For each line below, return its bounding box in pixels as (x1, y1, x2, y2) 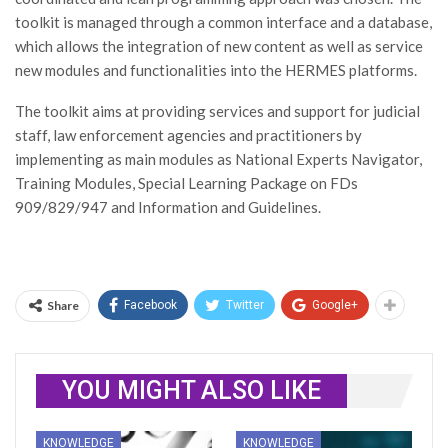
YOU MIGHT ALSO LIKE (62, 376, 321, 405)
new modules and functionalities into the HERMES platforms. (15, 61, 417, 79)
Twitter (226, 298, 264, 312)
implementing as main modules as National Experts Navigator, (15, 150, 422, 168)
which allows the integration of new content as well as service (15, 37, 423, 55)
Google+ (312, 298, 358, 312)
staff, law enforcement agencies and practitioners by (15, 126, 362, 144)
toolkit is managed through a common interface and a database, (15, 13, 432, 31)
